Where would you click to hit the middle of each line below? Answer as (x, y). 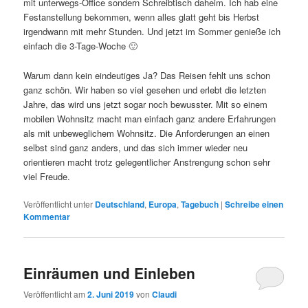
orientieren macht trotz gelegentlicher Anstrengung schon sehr (147, 162)
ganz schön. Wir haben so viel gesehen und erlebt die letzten (145, 89)
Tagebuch (200, 204)
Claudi (165, 295)
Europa (163, 204)
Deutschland (120, 204)
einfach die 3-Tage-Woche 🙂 (81, 46)
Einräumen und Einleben (110, 273)
